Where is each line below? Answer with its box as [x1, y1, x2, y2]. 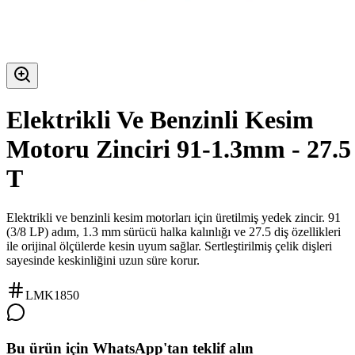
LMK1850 [25, 288, 79, 302]
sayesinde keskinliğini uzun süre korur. [6, 253, 200, 267]
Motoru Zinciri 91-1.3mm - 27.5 [6, 135, 351, 164]
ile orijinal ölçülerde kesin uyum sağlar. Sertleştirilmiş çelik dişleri [6, 239, 332, 253]
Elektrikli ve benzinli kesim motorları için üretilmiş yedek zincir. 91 [6, 210, 341, 224]
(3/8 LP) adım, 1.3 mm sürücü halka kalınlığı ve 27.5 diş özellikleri [6, 224, 341, 239]
